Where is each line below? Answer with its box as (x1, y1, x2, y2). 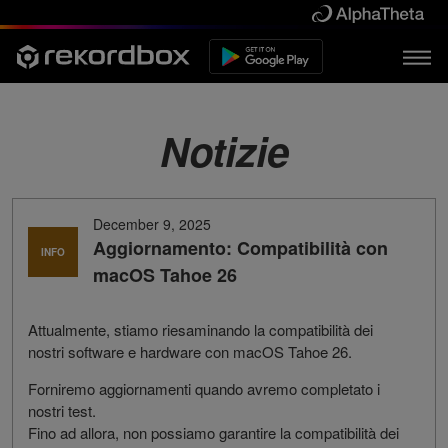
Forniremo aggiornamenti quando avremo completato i (28, 378, 380, 400)
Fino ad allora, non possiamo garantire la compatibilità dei (28, 422, 399, 444)
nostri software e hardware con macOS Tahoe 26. (28, 341, 352, 363)
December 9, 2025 (93, 214, 211, 235)
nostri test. (28, 400, 96, 422)
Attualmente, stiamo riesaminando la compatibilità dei (28, 319, 373, 341)
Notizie (159, 122, 289, 180)
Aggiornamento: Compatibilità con (93, 235, 388, 262)
